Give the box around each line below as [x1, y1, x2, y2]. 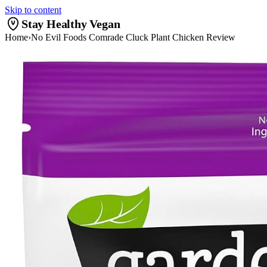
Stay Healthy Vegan [21, 17, 120, 30]
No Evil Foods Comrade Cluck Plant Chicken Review [31, 32, 235, 42]
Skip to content [5, 5, 61, 15]
